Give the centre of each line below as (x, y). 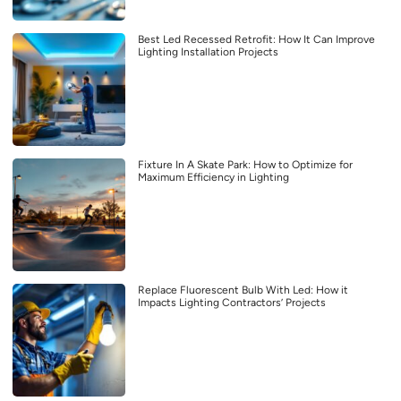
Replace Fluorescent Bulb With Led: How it (243, 290)
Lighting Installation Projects (208, 52)
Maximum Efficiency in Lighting (213, 178)
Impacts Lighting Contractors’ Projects (232, 303)
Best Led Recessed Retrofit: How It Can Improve (256, 40)
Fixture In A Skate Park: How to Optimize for (245, 165)
